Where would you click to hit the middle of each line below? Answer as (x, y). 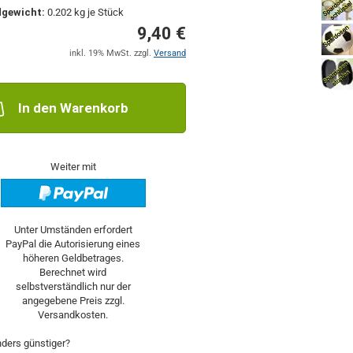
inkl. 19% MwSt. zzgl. (111, 53)
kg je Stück (98, 12)
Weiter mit (73, 167)
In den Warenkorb (73, 108)
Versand (169, 53)
